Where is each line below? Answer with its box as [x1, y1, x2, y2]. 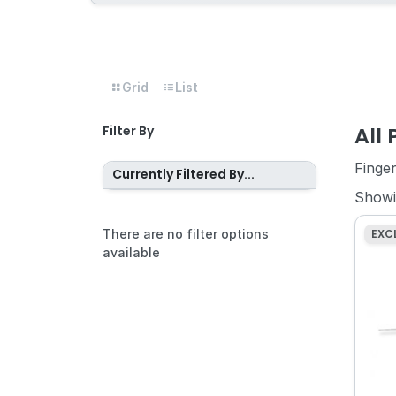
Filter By [103, 121, 155, 140]
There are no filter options [103, 225, 270, 241]
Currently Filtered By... [111, 165, 255, 184]
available [103, 244, 161, 260]
